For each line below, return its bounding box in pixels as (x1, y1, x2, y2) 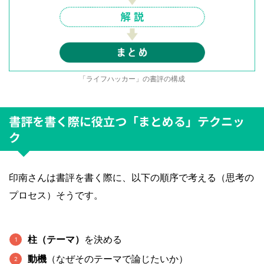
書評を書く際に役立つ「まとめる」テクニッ (9, 113, 245, 130)
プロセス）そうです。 (9, 189, 103, 201)
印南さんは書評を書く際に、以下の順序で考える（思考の (9, 171, 254, 183)
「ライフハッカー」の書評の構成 (79, 74, 185, 83)
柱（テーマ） (28, 233, 85, 245)
